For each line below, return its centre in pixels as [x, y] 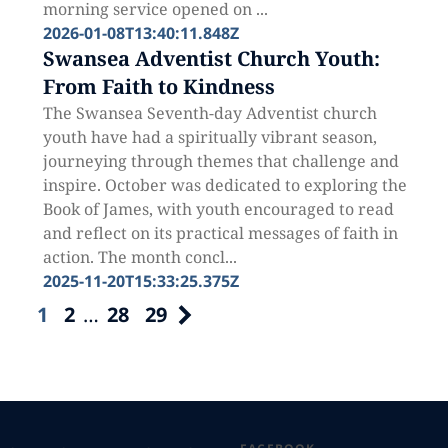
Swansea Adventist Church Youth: [211, 58]
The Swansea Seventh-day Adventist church [209, 113]
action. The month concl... [139, 257]
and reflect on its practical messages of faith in [220, 233]
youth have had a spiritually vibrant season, [209, 137]
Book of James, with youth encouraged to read [218, 209]
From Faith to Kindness [158, 86]
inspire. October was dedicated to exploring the [224, 185]
